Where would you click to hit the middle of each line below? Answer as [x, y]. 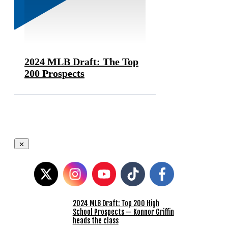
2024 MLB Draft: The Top [81, 61]
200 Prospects [54, 73]
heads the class [95, 220]
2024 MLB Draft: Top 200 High [116, 203]
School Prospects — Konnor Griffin [123, 212]
